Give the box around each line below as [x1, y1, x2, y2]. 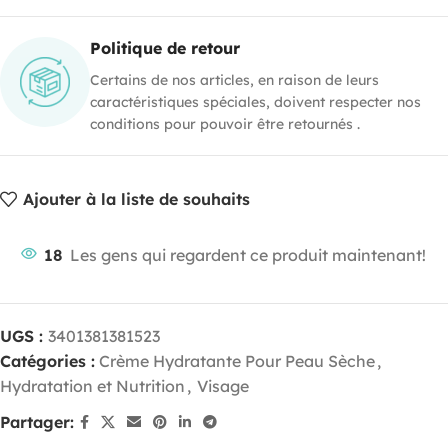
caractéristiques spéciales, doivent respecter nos [90, 92, 421, 111]
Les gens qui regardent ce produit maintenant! [70, 244, 426, 265]
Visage [197, 375, 249, 396]
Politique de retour [90, 37, 240, 58]
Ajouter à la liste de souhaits [23, 189, 251, 210]
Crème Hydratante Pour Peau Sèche [99, 350, 375, 371]
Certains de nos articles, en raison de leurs [90, 70, 379, 89]
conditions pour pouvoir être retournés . [90, 114, 360, 133]
